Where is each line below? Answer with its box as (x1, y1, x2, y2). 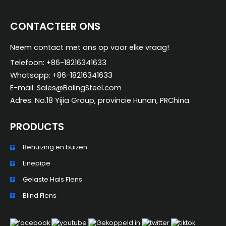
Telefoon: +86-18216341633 (10, 57, 106, 68)
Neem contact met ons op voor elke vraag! (10, 42, 169, 52)
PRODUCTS (10, 119, 64, 134)
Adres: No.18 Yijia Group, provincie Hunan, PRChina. (10, 95, 191, 105)
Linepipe (23, 158, 50, 167)
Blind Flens (23, 191, 56, 200)
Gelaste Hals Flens (23, 175, 82, 184)
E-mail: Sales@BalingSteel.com (10, 82, 122, 93)
